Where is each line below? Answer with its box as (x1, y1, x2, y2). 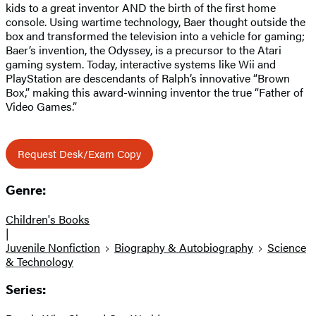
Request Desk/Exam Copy (18, 146, 141, 162)
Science (267, 238, 306, 255)
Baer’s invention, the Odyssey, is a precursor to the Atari (6, 42, 281, 59)
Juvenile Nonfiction (6, 238, 100, 255)
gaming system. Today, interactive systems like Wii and (6, 56, 276, 73)
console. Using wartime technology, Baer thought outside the (6, 13, 305, 30)
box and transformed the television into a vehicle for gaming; (6, 28, 305, 44)
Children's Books (6, 210, 90, 227)
